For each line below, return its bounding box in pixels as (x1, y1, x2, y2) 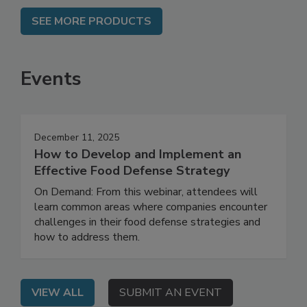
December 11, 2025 (34, 160, 119, 173)
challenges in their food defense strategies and (34, 243, 260, 259)
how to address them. (34, 258, 140, 274)
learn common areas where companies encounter (34, 228, 267, 244)
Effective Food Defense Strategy (34, 191, 230, 208)
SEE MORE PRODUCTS (32, 42, 151, 58)
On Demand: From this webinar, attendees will (34, 213, 258, 229)
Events (21, 95, 82, 121)
